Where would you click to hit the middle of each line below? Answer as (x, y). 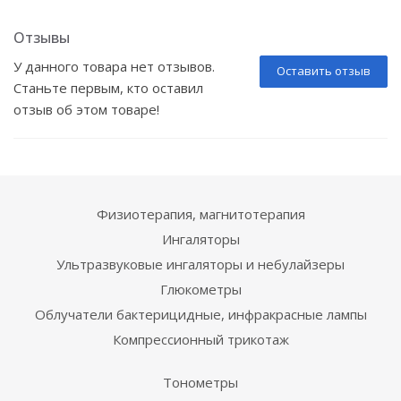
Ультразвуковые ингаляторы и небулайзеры (200, 264)
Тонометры (200, 382)
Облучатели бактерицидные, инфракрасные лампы (200, 314)
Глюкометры (200, 289)
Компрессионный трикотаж (200, 339)
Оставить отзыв (324, 71)
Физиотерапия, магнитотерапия (200, 214)
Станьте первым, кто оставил (108, 88)
